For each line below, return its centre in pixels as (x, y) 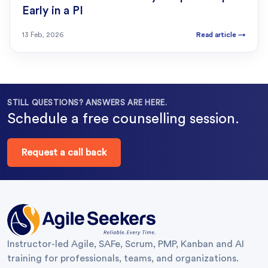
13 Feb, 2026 (43, 35)
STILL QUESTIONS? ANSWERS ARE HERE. (87, 103)
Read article (217, 35)
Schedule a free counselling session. (123, 119)
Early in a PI (53, 11)
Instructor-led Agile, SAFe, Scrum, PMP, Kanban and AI (126, 244)
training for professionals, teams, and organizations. (123, 259)
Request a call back (64, 153)
